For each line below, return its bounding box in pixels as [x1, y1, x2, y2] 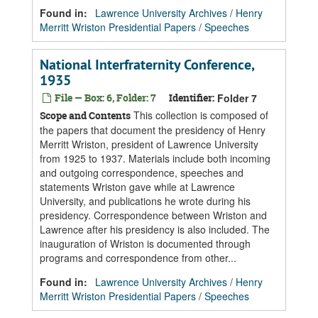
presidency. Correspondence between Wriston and [40, 208, 267, 222]
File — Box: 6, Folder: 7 [53, 91, 156, 104]
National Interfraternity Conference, [40, 55, 254, 74]
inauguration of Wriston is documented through [40, 236, 251, 251]
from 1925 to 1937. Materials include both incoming [40, 151, 270, 165]
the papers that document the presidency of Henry [40, 123, 265, 137]
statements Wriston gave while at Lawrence [40, 180, 235, 194]
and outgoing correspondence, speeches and [40, 165, 243, 180]
